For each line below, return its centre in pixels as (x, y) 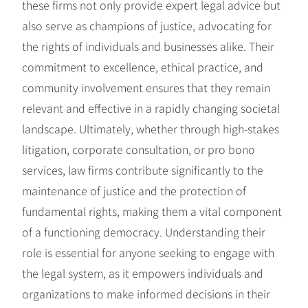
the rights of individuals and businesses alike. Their (148, 46)
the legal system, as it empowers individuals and (143, 273)
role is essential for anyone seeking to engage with (148, 252)
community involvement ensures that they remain (146, 87)
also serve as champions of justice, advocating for (147, 25)
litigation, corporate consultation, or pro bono (139, 149)
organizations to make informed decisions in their (146, 293)
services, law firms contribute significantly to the (143, 169)
